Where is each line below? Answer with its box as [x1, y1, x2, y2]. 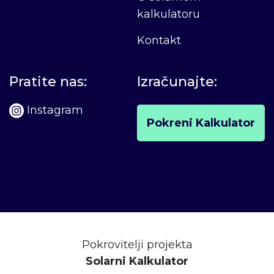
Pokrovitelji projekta [81, 237, 193, 251]
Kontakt [137, 33, 181, 47]
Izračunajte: [137, 73, 217, 90]
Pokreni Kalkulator [147, 116, 255, 130]
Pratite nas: [9, 73, 87, 90]
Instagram [27, 103, 83, 117]
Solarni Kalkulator [86, 254, 188, 268]
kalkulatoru [137, 7, 200, 21]
